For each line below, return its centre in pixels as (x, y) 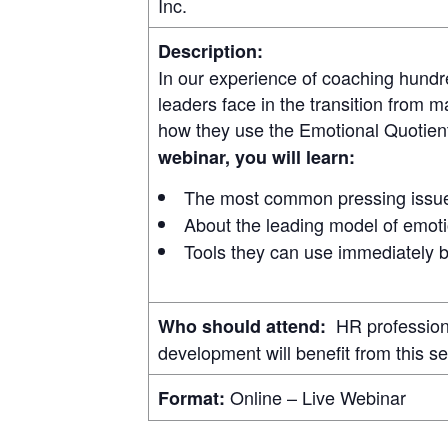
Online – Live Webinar (315, 396)
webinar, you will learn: (256, 156)
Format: (191, 397)
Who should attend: (242, 325)
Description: (210, 50)
